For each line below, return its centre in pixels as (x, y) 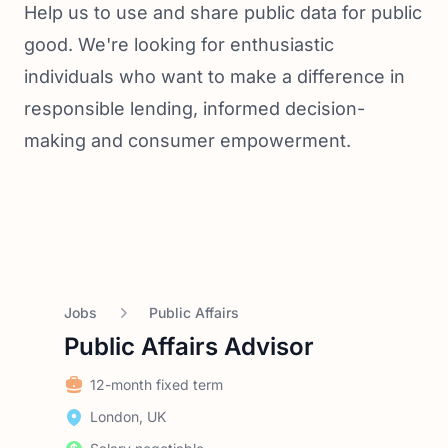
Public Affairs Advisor (189, 346)
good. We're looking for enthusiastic (179, 44)
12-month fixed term (156, 384)
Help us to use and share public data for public (223, 12)
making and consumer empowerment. (187, 140)
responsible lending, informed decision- (194, 108)
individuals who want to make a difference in (214, 76)
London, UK (128, 416)
